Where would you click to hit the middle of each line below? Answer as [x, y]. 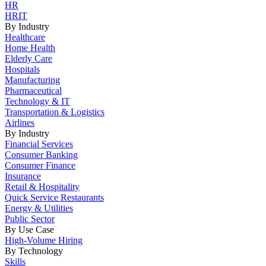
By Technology [34, 251]
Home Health [30, 48]
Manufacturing [32, 80]
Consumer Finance [40, 166]
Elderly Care [28, 59]
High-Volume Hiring [44, 240]
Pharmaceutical [33, 91]
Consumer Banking [41, 155]
